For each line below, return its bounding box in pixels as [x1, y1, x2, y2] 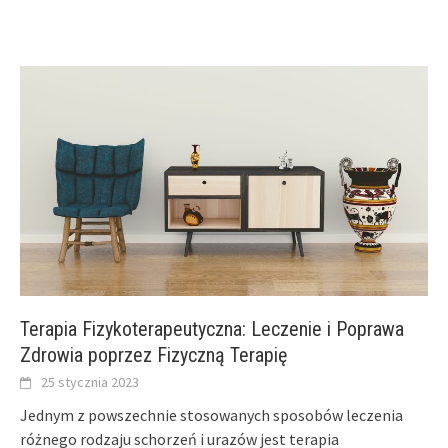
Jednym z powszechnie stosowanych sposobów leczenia [20, 404, 403, 425]
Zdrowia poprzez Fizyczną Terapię [20, 342, 287, 367]
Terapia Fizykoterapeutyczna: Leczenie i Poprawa [20, 316, 404, 341]
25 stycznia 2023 [41, 372, 139, 391]
